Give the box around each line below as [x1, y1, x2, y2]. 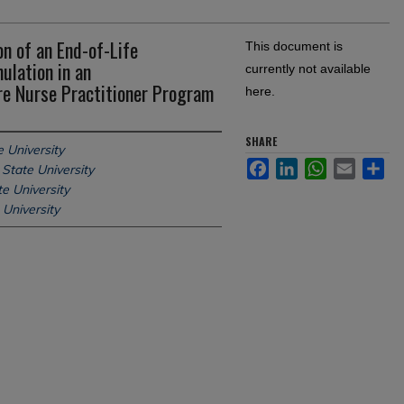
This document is [245, 39, 343, 53]
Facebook [269, 158, 326, 172]
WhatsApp [326, 158, 385, 172]
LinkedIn [298, 158, 346, 172]
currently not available [245, 61, 371, 76]
